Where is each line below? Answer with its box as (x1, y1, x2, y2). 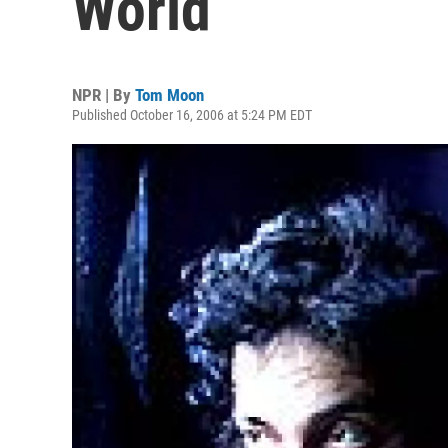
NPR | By (72, 85, 135, 105)
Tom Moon (135, 85, 204, 105)
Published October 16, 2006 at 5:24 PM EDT (72, 107, 312, 123)
